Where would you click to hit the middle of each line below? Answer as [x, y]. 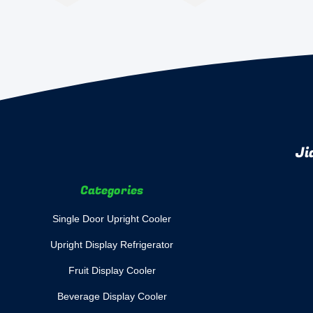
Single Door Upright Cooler [112, 219]
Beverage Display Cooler [112, 296]
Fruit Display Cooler [112, 270]
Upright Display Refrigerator [112, 245]
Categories [112, 190]
